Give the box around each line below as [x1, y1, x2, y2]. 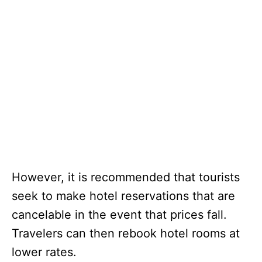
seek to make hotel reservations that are [12, 188, 235, 203]
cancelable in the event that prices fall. [12, 207, 227, 222]
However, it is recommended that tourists [12, 170, 240, 184]
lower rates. [12, 244, 77, 259]
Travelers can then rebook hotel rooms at [12, 226, 240, 240]
